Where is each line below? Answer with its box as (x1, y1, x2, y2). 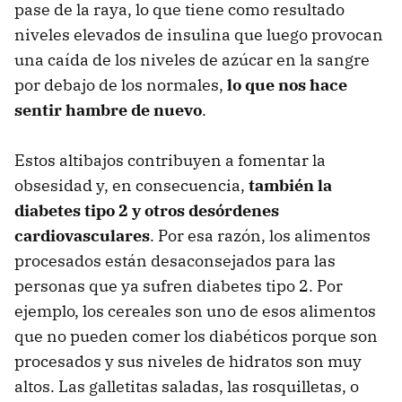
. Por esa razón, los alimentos (150, 224, 371, 246)
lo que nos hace (227, 74, 347, 95)
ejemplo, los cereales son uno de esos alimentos (14, 300, 376, 321)
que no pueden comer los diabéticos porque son (14, 325, 378, 346)
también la (249, 174, 332, 196)
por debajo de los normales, (14, 74, 227, 95)
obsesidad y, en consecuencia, (14, 174, 249, 196)
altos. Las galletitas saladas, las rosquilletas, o (14, 375, 359, 397)
